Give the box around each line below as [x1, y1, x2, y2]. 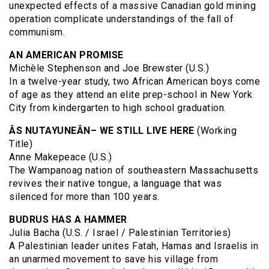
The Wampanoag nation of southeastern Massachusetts [9, 164, 258, 176]
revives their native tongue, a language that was [9, 177, 222, 189]
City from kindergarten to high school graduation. [9, 101, 226, 113]
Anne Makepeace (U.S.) [9, 151, 112, 163]
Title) [9, 138, 32, 150]
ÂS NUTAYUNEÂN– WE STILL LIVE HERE [9, 124, 195, 136]
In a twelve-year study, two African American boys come [9, 75, 260, 87]
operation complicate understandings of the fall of [9, 13, 234, 25]
